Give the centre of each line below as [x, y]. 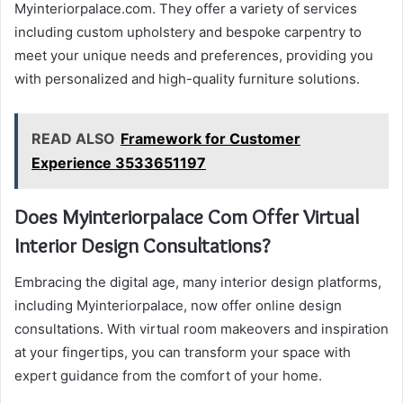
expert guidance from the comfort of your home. [168, 375]
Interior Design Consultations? [142, 246]
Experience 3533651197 [119, 163]
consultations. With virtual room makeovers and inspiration [201, 328]
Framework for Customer [210, 139]
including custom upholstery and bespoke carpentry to [188, 32]
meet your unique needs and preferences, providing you [194, 56]
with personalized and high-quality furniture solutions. [187, 79]
